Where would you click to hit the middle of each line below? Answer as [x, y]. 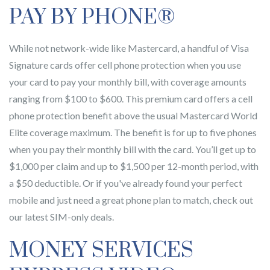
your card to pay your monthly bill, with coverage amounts [128, 82]
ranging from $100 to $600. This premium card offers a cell [131, 99]
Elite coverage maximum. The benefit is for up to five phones [133, 132]
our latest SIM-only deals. [61, 217]
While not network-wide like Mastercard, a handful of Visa [129, 48]
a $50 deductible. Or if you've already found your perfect [126, 183]
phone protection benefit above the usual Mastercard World [133, 115]
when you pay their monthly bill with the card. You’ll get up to [133, 149]
